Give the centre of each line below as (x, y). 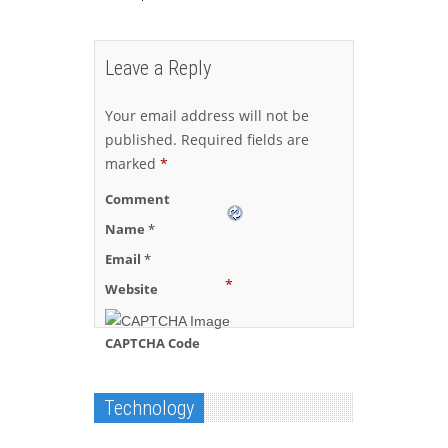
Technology (149, 408)
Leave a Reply (158, 68)
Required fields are (243, 140)
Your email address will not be (207, 116)
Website (131, 289)
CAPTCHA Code (152, 343)
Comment (137, 199)
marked (132, 164)
